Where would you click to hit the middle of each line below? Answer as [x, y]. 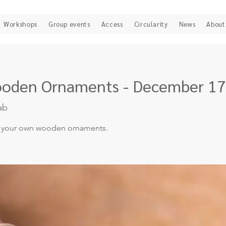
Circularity [151, 24]
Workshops [20, 24]
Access [112, 24]
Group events [69, 24]
